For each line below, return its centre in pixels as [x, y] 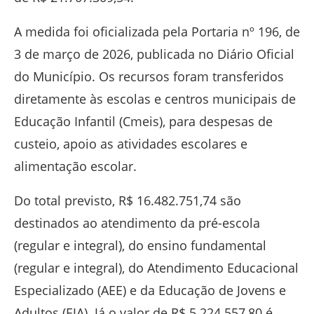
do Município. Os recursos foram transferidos [149, 76]
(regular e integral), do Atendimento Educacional [156, 268]
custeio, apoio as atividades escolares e [131, 144]
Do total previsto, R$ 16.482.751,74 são [128, 200]
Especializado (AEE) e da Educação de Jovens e [150, 290]
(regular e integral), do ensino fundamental [140, 245]
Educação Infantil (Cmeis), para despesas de [143, 121]
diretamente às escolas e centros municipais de [155, 99]
